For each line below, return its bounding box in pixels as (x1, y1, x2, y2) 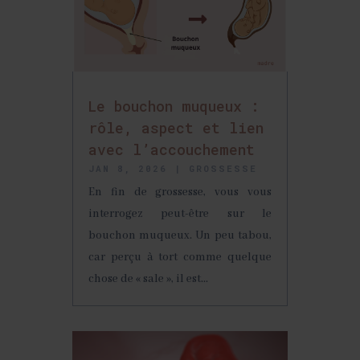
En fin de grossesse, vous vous (88, 184, 272, 199)
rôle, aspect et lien (88, 117, 264, 137)
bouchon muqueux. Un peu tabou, (88, 227, 272, 243)
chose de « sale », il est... (88, 271, 208, 286)
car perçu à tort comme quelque (88, 249, 272, 264)
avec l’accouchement (88, 139, 255, 159)
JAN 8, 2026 (88, 162, 167, 174)
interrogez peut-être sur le (88, 206, 272, 221)
